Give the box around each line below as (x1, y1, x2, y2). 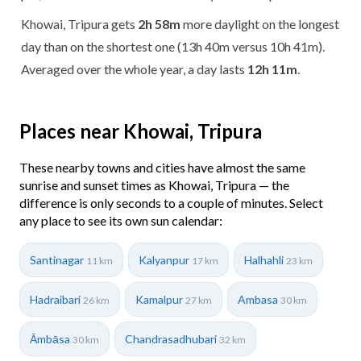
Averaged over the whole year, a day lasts (21, 60, 247, 77)
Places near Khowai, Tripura (19, 118, 262, 143)
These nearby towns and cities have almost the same (19, 159, 305, 175)
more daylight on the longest (180, 15, 339, 31)
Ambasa (238, 292, 280, 306)
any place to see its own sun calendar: (19, 212, 222, 228)
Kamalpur (135, 292, 185, 306)
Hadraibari (30, 292, 83, 306)
